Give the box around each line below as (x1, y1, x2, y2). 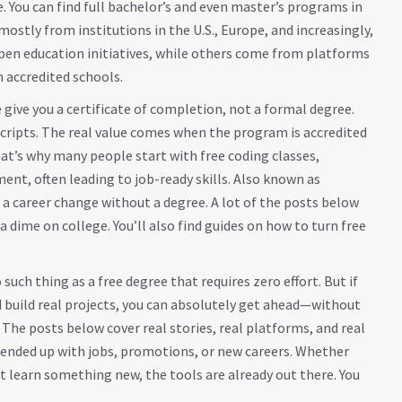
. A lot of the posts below (205, 193, 359, 211)
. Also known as (228, 170, 320, 188)
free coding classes (200, 146, 316, 164)
